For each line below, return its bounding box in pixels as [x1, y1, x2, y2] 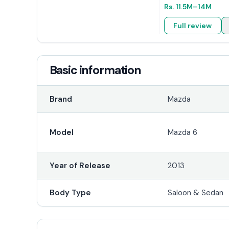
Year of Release [49, 160, 110, 171]
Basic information [49, 62, 141, 78]
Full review [173, 20, 212, 30]
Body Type [49, 187, 91, 198]
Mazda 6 [168, 127, 198, 138]
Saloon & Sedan [168, 187, 224, 198]
